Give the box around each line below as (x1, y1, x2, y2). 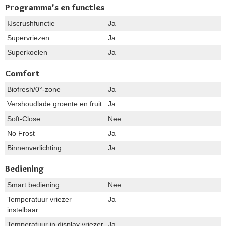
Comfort (5, 68, 40, 78)
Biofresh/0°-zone (7, 85, 61, 93)
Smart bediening (7, 181, 60, 189)
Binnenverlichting (7, 144, 62, 152)
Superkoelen (7, 48, 47, 56)
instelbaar (7, 206, 38, 214)
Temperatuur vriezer (7, 195, 72, 203)
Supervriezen (7, 34, 49, 42)
